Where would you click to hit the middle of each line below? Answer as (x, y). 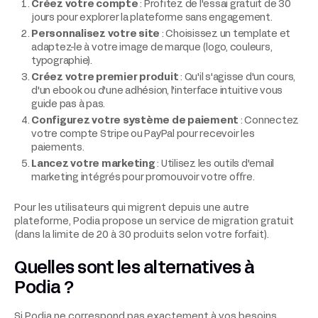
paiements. (58, 148)
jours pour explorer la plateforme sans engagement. (152, 18)
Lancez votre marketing (93, 164)
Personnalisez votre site (95, 34)
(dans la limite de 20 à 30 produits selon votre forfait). (142, 235)
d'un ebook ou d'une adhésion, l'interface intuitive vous (157, 91)
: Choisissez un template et (225, 34)
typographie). (62, 61)
